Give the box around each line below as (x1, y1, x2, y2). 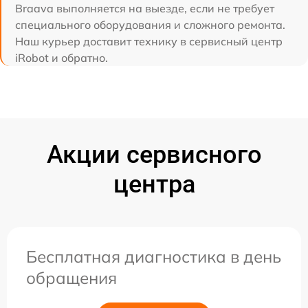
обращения (26, 267, 117, 288)
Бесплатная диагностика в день (26, 245, 281, 267)
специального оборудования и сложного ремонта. (15, 17, 285, 32)
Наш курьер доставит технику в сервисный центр (15, 34, 283, 48)
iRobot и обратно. (15, 50, 108, 65)
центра (113, 169, 195, 199)
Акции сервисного (46, 140, 262, 169)
